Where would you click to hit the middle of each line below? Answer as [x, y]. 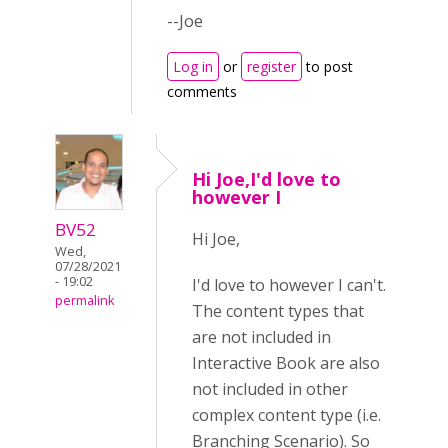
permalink [84, 301]
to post [327, 66]
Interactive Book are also [286, 363]
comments [202, 91]
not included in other [270, 389]
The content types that [278, 311]
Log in [193, 66]
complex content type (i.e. [286, 415]
